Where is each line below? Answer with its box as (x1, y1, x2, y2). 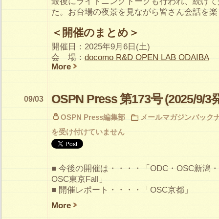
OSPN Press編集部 (61, 112, 125, 121)
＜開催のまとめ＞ (51, 26, 139, 39)
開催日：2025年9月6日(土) (51, 42, 150, 51)
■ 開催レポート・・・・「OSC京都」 (51, 185, 193, 195)
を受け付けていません (51, 127, 125, 136)
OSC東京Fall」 (51, 174, 107, 184)
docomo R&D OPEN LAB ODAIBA (85, 52, 209, 62)
